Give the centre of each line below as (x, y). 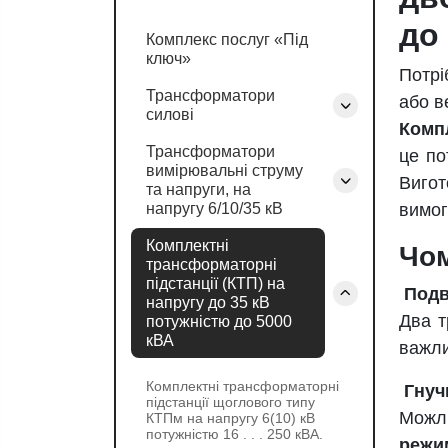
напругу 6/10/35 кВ (214, 208)
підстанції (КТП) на (215, 283)
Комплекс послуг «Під (227, 39)
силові (170, 114)
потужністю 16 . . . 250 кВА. (234, 434)
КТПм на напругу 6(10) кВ (230, 418)
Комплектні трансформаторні (242, 386)
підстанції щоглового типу (230, 402)
